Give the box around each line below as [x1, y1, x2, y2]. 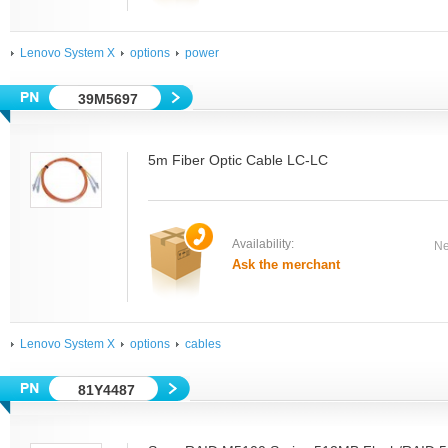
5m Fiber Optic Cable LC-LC [148, 152, 328, 168]
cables [185, 337, 221, 351]
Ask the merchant [232, 257, 340, 272]
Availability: [232, 237, 294, 251]
